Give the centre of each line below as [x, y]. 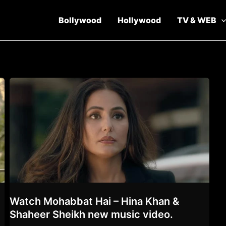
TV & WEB [196, 20]
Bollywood [80, 20]
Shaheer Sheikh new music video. [91, 214]
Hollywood [139, 20]
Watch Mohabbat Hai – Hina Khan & [94, 201]
